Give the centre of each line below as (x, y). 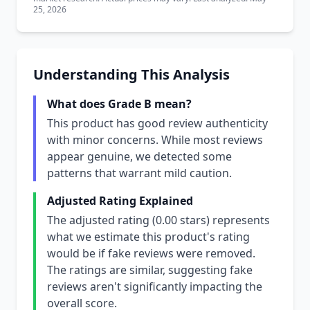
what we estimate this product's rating (148, 237)
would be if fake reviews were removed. (151, 253)
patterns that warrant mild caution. (139, 173)
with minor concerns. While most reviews (155, 140)
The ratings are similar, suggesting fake (150, 270)
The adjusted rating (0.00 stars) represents (158, 220)
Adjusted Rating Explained (120, 201)
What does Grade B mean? (119, 104)
